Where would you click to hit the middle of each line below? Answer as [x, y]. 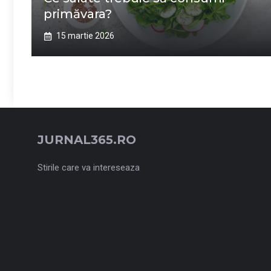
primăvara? [78, 14]
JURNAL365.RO [87, 140]
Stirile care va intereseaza [89, 168]
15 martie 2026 [85, 36]
